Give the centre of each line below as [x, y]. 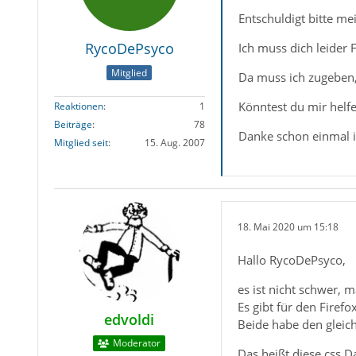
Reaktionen [78, 106]
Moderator [137, 343]
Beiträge [73, 124]
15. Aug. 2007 [174, 142]
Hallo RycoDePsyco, [291, 260]
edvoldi [130, 320]
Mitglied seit [81, 142]
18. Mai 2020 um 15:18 [288, 226]
